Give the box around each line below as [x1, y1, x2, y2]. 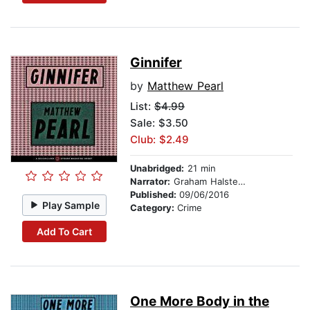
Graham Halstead [170, 176, 238, 188]
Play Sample [42, 199, 100, 211]
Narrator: [130, 176, 170, 188]
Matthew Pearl [147, 79, 224, 93]
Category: [130, 202, 177, 214]
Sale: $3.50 [130, 116, 188, 130]
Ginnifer [130, 55, 182, 71]
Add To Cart [36, 225, 92, 237]
